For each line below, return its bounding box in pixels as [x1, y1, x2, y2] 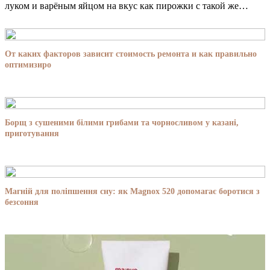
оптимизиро [5, 60, 51, 69]
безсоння [5, 197, 39, 207]
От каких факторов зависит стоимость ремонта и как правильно [5, 49, 257, 58]
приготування [5, 128, 59, 138]
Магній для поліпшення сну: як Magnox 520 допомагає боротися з [5, 186, 260, 196]
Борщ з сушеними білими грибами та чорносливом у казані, [5, 118, 239, 127]
